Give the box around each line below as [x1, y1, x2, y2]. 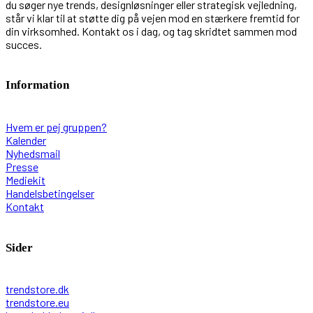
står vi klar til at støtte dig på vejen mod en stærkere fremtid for [6, 10, 300, 24]
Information [6, 78, 69, 92]
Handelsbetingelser [6, 186, 94, 200]
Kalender [6, 133, 46, 147]
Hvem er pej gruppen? [6, 119, 107, 133]
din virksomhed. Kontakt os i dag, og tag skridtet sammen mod [6, 24, 297, 38]
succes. [6, 37, 42, 51]
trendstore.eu [6, 296, 69, 310]
